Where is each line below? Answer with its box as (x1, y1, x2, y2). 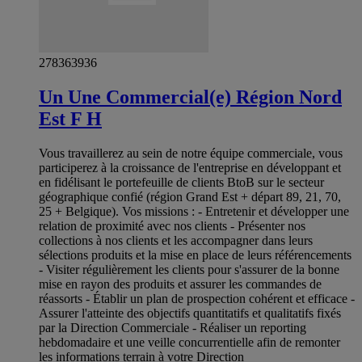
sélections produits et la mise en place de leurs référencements (39, 248, 351, 263)
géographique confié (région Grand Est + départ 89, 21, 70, (39, 190, 341, 204)
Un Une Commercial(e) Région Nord (39, 86, 342, 108)
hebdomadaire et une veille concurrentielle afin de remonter (39, 335, 340, 350)
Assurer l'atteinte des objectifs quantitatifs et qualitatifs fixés (39, 306, 341, 321)
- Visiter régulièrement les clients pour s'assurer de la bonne (39, 263, 339, 277)
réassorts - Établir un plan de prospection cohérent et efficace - (39, 292, 355, 306)
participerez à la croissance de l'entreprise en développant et (39, 161, 341, 175)
